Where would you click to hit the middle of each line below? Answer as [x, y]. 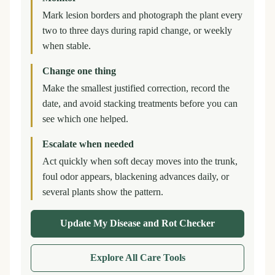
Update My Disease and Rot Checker [137, 223]
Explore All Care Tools [137, 258]
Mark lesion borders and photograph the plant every [142, 15]
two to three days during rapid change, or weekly [137, 30]
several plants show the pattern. [103, 192]
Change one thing [79, 71]
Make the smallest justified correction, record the [136, 88]
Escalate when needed [88, 144]
